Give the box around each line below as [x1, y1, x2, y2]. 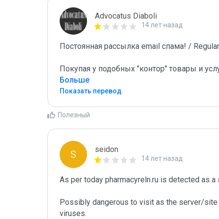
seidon [95, 145, 118, 154]
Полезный [58, 111, 90, 119]
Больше [60, 75, 89, 85]
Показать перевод [60, 87, 122, 95]
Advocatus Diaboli [95, 11, 157, 21]
